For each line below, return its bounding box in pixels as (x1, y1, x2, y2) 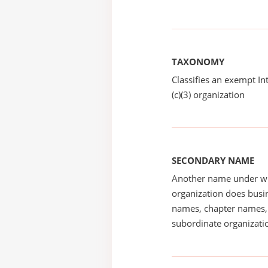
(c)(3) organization (172, 89, 245, 100)
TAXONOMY (172, 56, 224, 68)
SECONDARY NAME (172, 154, 254, 166)
